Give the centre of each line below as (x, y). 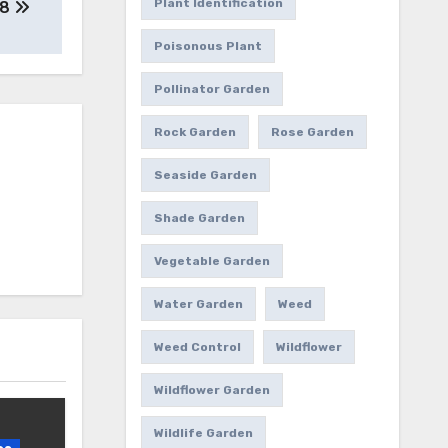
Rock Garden (194, 132)
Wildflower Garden (211, 390)
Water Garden (198, 304)
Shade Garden (199, 218)
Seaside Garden (205, 175)
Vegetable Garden (211, 261)
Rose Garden (312, 132)
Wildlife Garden (203, 433)
